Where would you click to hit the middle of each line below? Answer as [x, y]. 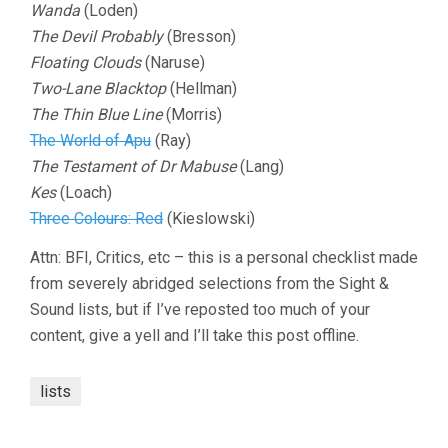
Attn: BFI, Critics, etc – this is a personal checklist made [224, 257]
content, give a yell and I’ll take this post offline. [194, 335]
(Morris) [192, 114]
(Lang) [260, 166]
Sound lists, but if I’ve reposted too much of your [200, 309]
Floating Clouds [85, 62]
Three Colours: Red [96, 218]
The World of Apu [90, 140]
